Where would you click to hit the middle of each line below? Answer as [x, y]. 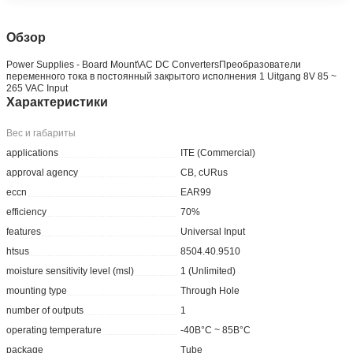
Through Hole [210, 290]
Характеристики [58, 102]
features [24, 231]
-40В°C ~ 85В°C [216, 330]
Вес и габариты [41, 133]
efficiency [27, 212]
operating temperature [54, 330]
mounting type [37, 290]
